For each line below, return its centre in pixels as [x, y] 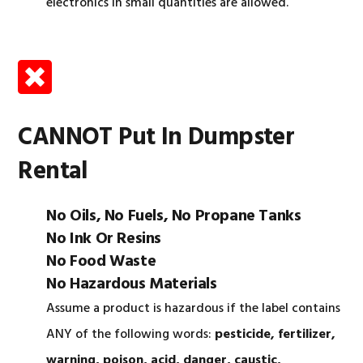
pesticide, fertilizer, [275, 335]
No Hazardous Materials [132, 284]
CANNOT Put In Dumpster [156, 138]
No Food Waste [101, 262]
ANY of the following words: [131, 335]
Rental [53, 172]
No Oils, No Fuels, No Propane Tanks [174, 216]
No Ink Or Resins [104, 239]
